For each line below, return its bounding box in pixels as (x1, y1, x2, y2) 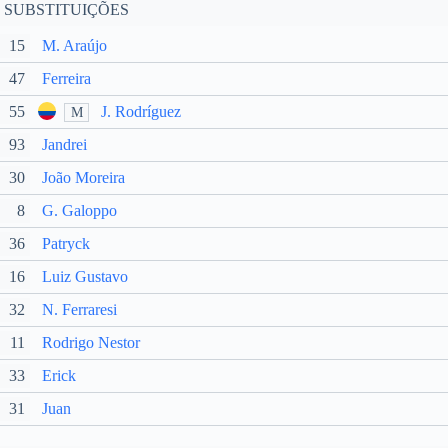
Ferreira (42, 70, 91, 87)
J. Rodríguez (101, 103, 181, 120)
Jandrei (42, 136, 87, 153)
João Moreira (42, 169, 125, 186)
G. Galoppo (42, 202, 117, 219)
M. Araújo (42, 37, 107, 54)
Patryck (42, 235, 90, 252)
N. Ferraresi (42, 301, 117, 318)
